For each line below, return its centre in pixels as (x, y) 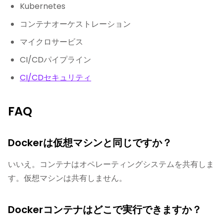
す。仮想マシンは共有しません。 (67, 178)
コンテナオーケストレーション (75, 24)
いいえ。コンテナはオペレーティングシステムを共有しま (111, 164)
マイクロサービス (52, 42)
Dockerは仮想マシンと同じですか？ (90, 143)
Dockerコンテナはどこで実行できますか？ (105, 210)
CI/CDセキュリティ (55, 78)
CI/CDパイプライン (55, 60)
